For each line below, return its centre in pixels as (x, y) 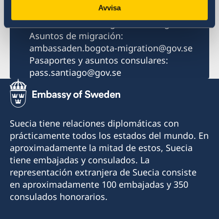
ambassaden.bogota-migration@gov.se (111, 48)
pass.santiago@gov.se (75, 73)
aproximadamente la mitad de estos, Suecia (101, 148)
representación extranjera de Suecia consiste (103, 172)
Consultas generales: (73, 11)
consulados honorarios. (59, 197)
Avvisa (109, 7)
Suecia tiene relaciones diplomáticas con (94, 123)
